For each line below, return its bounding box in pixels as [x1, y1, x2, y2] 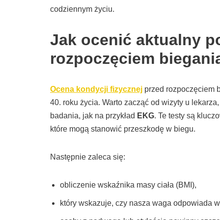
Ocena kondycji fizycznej [50, 85, 142, 94]
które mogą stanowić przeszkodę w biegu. [50, 125, 195, 134]
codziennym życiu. [50, 5, 114, 14]
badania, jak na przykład [50, 111, 137, 120]
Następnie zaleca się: [50, 153, 125, 162]
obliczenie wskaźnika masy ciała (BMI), [60, 181, 196, 190]
